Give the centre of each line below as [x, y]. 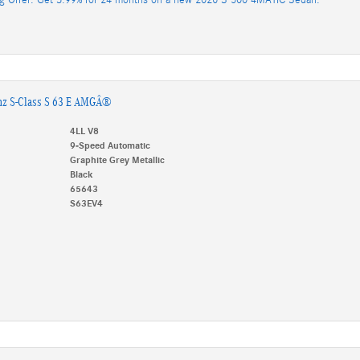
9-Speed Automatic [110, 145]
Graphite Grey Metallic [117, 160]
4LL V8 [84, 131]
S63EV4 [86, 203]
